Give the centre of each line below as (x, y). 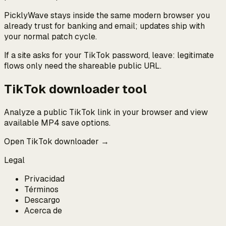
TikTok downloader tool (75, 89)
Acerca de (43, 210)
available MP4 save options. (57, 123)
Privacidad (44, 179)
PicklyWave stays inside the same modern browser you (107, 15)
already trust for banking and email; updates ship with (104, 26)
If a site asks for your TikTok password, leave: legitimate (109, 55)
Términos (41, 189)
